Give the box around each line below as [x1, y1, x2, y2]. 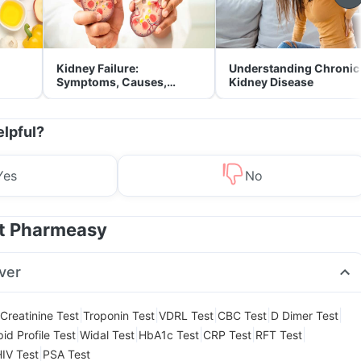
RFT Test [255, 327, 302, 342]
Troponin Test [83, 308, 155, 322]
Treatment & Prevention [56, 89, 185, 102]
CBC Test [218, 308, 267, 322]
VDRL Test [159, 308, 214, 322]
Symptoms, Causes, [56, 75, 167, 89]
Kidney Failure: [56, 61, 139, 75]
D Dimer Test [271, 308, 338, 322]
